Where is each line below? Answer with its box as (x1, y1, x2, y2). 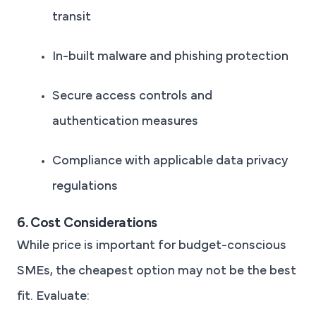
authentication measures (52, 116, 198, 128)
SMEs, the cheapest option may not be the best (17, 265, 296, 277)
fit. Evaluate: (17, 291, 90, 303)
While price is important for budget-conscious (17, 240, 286, 252)
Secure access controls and (52, 90, 212, 102)
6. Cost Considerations (17, 217, 158, 230)
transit (52, 11, 91, 23)
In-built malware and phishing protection (52, 51, 288, 63)
